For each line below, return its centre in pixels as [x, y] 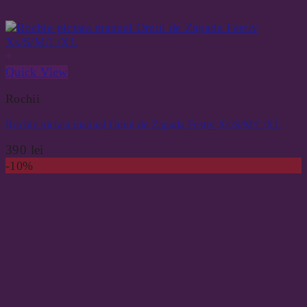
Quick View [37, 72]
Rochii [23, 98]
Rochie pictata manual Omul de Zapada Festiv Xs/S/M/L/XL [144, 124]
